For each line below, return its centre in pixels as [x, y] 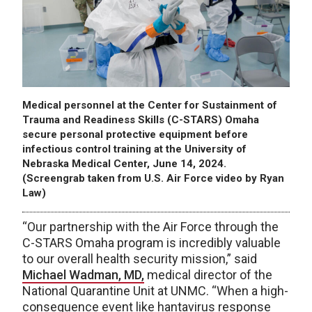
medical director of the [208, 274]
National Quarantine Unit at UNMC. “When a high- [155, 290]
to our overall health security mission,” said [140, 258]
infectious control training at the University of [134, 149]
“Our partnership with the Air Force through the [150, 226]
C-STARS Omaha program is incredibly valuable [151, 242]
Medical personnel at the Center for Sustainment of [150, 105]
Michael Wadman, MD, [83, 274]
